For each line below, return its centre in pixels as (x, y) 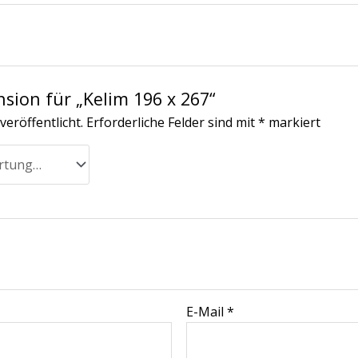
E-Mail (207, 311)
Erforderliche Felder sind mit (173, 123)
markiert (293, 123)
